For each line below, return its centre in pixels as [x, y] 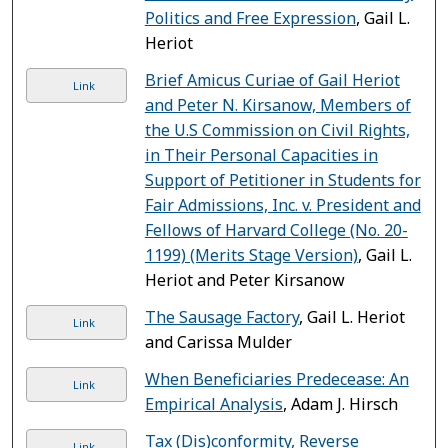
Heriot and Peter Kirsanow [244, 279]
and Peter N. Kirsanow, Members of [277, 104]
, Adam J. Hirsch [340, 403]
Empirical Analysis [213, 403]
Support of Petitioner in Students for [282, 179]
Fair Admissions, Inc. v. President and [282, 204]
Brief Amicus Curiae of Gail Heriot [272, 79]
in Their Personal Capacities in [261, 154]
